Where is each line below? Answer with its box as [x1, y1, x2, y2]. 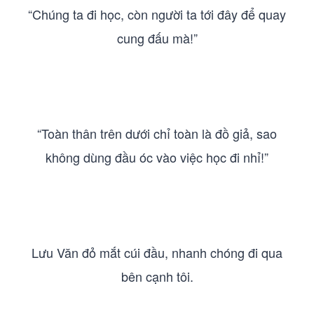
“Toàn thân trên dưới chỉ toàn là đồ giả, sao [37, 124, 277, 142]
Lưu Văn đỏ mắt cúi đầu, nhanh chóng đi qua [32, 243, 282, 261]
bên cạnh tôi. [121, 267, 193, 285]
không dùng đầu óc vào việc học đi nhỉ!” [46, 148, 268, 166]
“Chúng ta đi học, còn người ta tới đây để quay [28, 5, 286, 23]
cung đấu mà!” [116, 29, 198, 47]
